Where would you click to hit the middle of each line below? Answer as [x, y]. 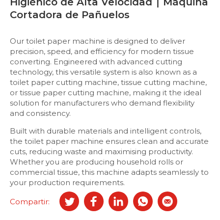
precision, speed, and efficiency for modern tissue [102, 52]
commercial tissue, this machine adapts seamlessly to [109, 172]
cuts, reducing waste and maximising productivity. [101, 152]
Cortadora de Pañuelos [70, 15]
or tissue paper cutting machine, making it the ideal [106, 93]
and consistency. [40, 113]
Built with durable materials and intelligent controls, [106, 131]
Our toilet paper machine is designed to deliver [97, 41]
